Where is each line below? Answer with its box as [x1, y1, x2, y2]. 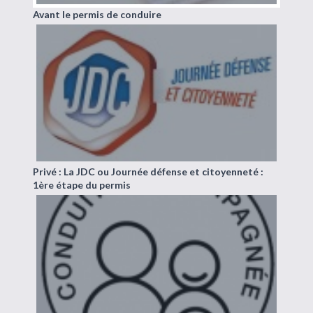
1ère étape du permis [33, 179, 131, 191]
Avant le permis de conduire [33, 8, 162, 21]
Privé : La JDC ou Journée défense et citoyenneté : [33, 166, 264, 178]
